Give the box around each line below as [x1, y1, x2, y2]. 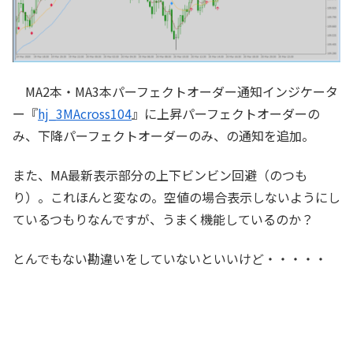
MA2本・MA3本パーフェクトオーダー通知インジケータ [13, 81, 338, 101]
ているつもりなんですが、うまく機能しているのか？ [13, 209, 314, 229]
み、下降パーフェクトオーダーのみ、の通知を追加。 [13, 125, 314, 145]
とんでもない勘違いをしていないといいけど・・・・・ [13, 249, 327, 269]
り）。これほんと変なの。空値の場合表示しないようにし [13, 187, 340, 206]
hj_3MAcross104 [38, 103, 132, 123]
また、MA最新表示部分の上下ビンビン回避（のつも [13, 165, 307, 184]
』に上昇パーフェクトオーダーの [132, 103, 320, 123]
